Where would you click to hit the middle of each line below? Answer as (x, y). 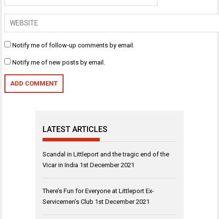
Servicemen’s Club (68, 201)
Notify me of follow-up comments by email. (74, 45)
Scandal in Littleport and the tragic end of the (106, 154)
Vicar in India (60, 165)
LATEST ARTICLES (75, 129)
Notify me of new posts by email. (59, 62)
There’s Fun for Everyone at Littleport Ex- (98, 191)
